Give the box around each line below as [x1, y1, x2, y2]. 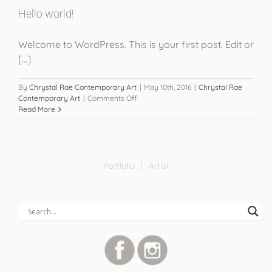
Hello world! [18, 7, 73, 20]
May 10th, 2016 [144, 83, 191, 92]
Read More [18, 104, 55, 114]
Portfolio [103, 160, 135, 171]
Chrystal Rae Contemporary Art [29, 83, 137, 92]
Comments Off [87, 93, 137, 103]
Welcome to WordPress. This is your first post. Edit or [18, 38, 254, 50]
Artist [148, 160, 169, 171]
